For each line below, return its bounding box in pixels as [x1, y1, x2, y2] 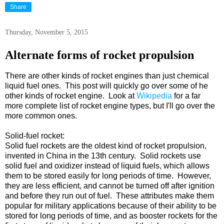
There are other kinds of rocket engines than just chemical [5, 71, 209, 80]
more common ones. [5, 111, 77, 120]
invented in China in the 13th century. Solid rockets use [5, 151, 201, 160]
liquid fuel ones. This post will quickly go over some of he [5, 81, 208, 90]
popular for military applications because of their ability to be [5, 201, 216, 210]
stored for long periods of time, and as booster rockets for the [5, 211, 217, 220]
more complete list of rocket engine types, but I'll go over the [5, 101, 215, 110]
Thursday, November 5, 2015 [5, 28, 88, 36]
